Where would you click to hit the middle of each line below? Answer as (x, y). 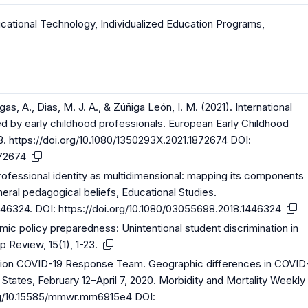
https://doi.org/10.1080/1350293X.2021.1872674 (119, 140)
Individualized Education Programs (181, 24)
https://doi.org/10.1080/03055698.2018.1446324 (170, 209)
